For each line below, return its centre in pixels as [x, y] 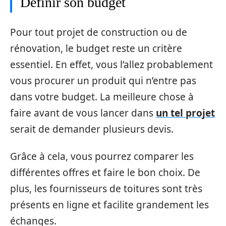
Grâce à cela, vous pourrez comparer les [102, 156]
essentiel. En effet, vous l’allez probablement [111, 64]
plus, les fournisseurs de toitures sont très [106, 189]
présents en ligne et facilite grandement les [109, 205]
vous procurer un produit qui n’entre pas [103, 80]
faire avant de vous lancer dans [83, 113]
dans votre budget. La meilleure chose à [102, 97]
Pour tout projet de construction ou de [99, 32]
